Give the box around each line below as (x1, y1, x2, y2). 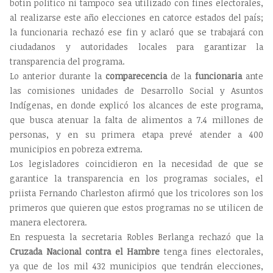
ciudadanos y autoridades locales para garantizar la (10, 41, 263, 53)
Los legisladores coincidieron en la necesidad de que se (10, 158, 263, 170)
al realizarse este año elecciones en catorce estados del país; (10, 12, 263, 24)
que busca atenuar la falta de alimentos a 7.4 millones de (10, 114, 263, 126)
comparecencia (105, 70, 167, 82)
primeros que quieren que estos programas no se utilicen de (10, 202, 263, 214)
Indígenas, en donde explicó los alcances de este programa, (10, 99, 263, 112)
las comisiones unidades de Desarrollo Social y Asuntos (10, 85, 263, 97)
